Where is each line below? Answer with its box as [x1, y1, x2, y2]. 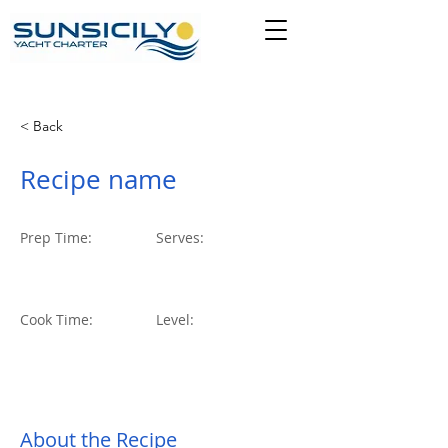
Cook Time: [20, 310, 93, 329]
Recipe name [20, 162, 177, 197]
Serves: [156, 228, 204, 247]
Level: [156, 310, 194, 329]
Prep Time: [20, 228, 92, 247]
